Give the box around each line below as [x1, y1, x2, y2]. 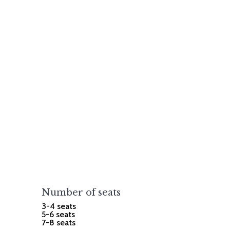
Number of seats [42, 187, 121, 199]
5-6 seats [42, 209, 75, 220]
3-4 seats [42, 201, 76, 212]
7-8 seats [42, 218, 76, 228]
